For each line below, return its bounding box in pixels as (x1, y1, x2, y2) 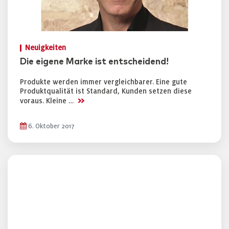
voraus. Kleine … (20, 97, 76, 105)
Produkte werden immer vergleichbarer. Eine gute (20, 78, 187, 86)
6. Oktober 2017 (27, 123, 75, 130)
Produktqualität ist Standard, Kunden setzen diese (20, 87, 192, 95)
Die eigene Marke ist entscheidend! (20, 57, 169, 66)
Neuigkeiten (25, 44, 66, 52)
